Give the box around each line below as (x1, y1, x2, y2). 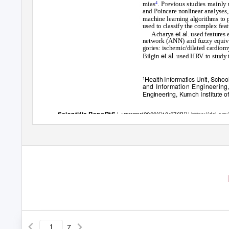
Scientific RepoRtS (57, 110, 118, 119)
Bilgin (142, 52, 161, 60)
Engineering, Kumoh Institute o (142, 89, 227, 99)
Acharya (151, 30, 176, 38)
